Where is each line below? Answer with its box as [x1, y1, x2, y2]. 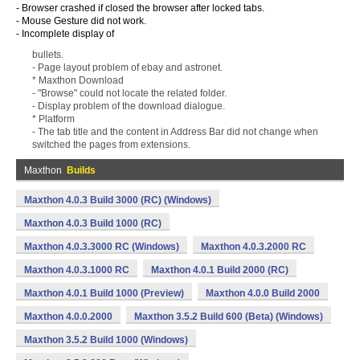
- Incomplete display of [16, 28, 114, 39]
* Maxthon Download [32, 75, 124, 86]
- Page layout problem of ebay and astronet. [32, 62, 223, 73]
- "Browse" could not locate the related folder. [32, 88, 227, 99]
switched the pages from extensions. [32, 139, 190, 150]
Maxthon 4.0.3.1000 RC [24, 264, 129, 276]
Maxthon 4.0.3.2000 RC [201, 241, 306, 252]
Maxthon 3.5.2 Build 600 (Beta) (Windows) [134, 311, 323, 322]
